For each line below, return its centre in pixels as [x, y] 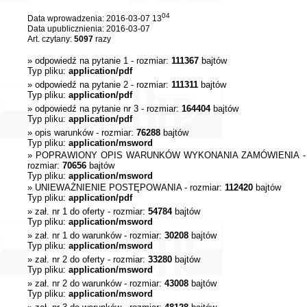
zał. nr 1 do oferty [70, 211]
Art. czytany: [50, 39]
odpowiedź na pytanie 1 [81, 61]
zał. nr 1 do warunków [78, 235]
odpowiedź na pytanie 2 [81, 85]
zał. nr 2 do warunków [78, 283]
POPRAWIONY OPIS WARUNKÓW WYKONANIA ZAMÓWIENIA [167, 155]
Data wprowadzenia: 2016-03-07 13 [94, 19]
